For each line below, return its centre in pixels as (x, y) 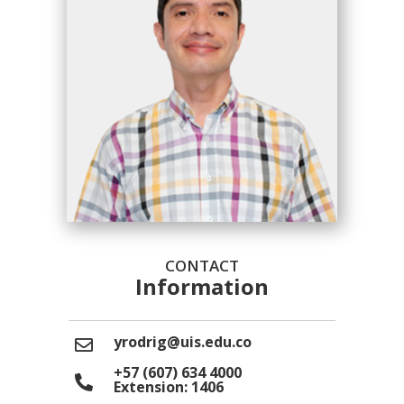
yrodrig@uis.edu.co (182, 342)
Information (202, 286)
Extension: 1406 (168, 387)
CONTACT (202, 266)
